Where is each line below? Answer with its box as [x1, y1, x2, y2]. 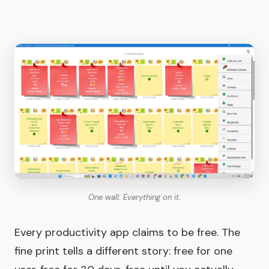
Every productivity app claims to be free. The [14, 225, 240, 240]
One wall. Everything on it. [88, 192, 181, 202]
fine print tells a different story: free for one [14, 243, 232, 258]
